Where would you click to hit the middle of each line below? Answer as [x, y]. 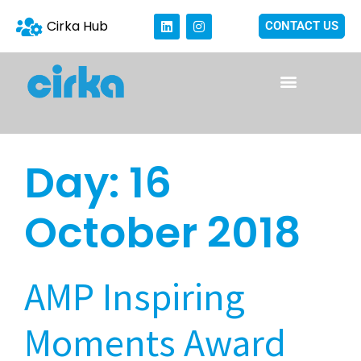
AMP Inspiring [135, 297]
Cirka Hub [77, 26]
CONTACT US [302, 26]
